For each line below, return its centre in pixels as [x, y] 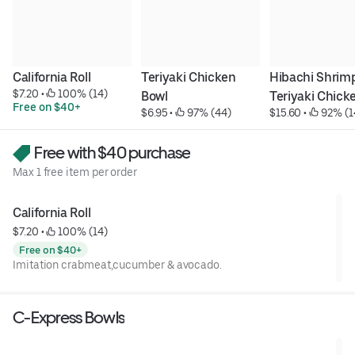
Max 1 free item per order [75, 172]
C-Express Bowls [69, 318]
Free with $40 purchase [111, 152]
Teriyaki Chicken [188, 77]
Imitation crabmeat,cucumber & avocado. [117, 265]
